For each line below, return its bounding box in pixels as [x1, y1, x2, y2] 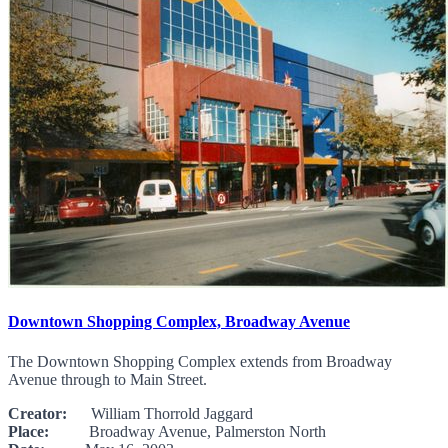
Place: [8, 422, 49, 440]
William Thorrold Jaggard [67, 404, 253, 422]
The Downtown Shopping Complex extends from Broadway [8, 352, 392, 370]
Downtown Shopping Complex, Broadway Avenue [8, 313, 350, 331]
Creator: [8, 404, 67, 422]
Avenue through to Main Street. [8, 370, 207, 388]
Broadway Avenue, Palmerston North [49, 422, 326, 440]
